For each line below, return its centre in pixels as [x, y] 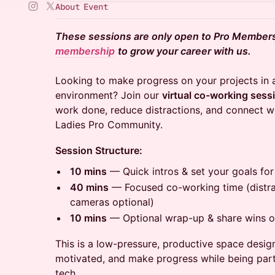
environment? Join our [109, 95]
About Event [82, 7]
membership [85, 51]
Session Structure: [99, 150]
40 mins [89, 187]
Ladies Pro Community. [109, 125]
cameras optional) [112, 202]
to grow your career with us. [184, 51]
